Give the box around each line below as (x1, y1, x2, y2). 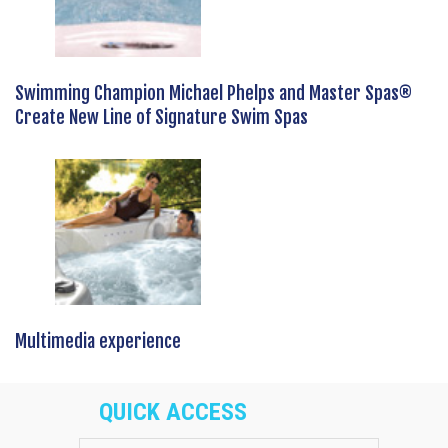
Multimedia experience (15, 330, 181, 353)
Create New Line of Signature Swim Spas (15, 106, 308, 129)
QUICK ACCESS (99, 398, 247, 427)
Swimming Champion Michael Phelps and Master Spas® (15, 82, 412, 105)
